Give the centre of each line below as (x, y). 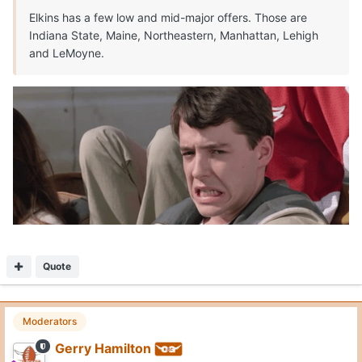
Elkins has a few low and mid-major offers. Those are (168, 18)
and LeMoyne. (68, 53)
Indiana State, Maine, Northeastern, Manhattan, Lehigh (174, 36)
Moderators (50, 321)
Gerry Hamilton (103, 348)
